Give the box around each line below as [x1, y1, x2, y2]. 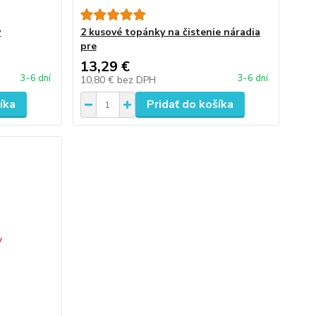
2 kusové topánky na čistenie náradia [80, 25, 260, 39]
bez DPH [116, 73, 156, 87]
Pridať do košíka [146, 97, 233, 112]
